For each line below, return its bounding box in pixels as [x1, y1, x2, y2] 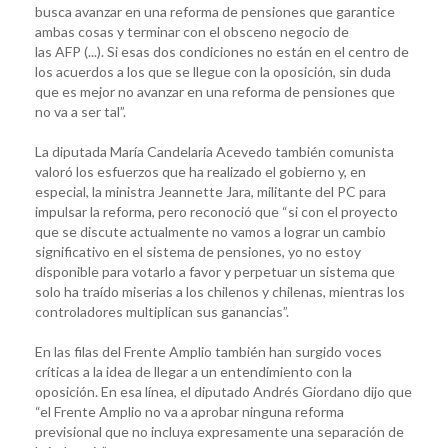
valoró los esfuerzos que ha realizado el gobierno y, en [35, 162, 366, 180]
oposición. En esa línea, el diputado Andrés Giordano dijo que [35, 382, 412, 400]
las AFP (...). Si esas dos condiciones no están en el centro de [35, 42, 409, 60]
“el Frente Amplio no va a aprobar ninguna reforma [35, 402, 344, 420]
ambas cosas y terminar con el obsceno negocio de [35, 22, 349, 40]
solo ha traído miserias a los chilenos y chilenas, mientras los [35, 282, 405, 300]
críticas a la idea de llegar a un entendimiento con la [35, 362, 352, 380]
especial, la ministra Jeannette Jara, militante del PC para [35, 182, 386, 200]
